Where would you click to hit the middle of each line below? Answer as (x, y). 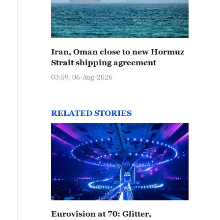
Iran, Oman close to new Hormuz (118, 52)
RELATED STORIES (91, 113)
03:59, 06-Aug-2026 (82, 77)
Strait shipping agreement (104, 62)
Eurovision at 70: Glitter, (101, 214)
